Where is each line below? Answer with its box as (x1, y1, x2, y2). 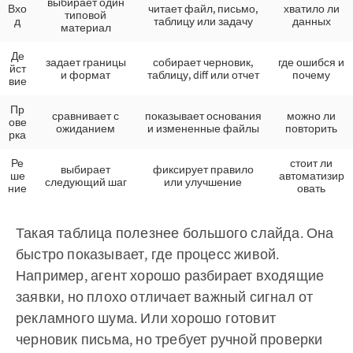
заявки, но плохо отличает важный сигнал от (16, 288, 314, 307)
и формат (61, 68, 110, 83)
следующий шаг (44, 175, 127, 190)
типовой (65, 8, 106, 23)
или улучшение (164, 175, 242, 190)
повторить (285, 121, 337, 136)
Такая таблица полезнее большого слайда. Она (16, 224, 334, 243)
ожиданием (56, 121, 115, 136)
